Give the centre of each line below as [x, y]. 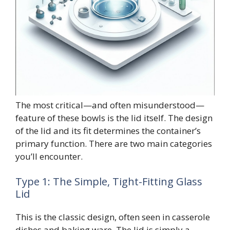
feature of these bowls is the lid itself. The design [114, 118]
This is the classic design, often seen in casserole [113, 217]
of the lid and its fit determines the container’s [108, 130]
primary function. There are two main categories [114, 143]
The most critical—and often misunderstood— [110, 105]
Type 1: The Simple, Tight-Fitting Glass [109, 182]
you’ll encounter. [49, 156]
